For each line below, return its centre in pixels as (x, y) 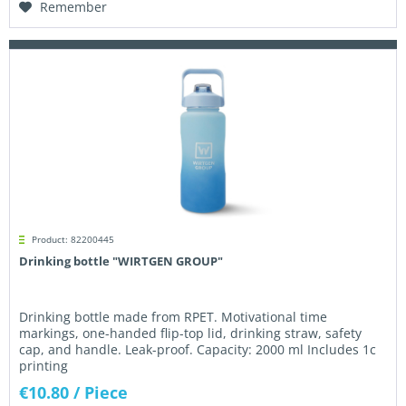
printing (44, 365)
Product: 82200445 (73, 239)
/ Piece (101, 392)
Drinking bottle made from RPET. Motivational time (174, 316)
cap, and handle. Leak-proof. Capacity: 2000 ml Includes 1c (198, 349)
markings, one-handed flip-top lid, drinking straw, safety (191, 333)
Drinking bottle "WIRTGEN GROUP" (121, 261)
